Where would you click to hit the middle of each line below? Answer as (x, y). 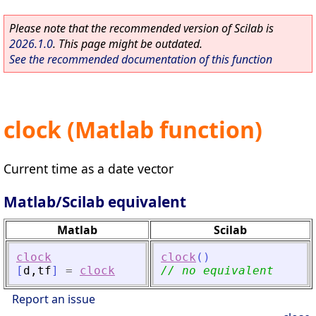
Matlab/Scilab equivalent (95, 201)
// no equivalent (217, 270)
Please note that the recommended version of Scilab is (141, 28)
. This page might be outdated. (128, 44)
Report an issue (54, 299)
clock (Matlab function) (133, 130)
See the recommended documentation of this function (141, 59)
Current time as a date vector (89, 168)
